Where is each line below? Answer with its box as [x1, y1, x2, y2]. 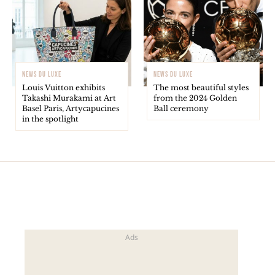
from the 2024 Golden [153, 93, 237, 103]
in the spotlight [22, 114, 79, 123]
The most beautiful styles [153, 82, 249, 92]
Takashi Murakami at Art [22, 93, 116, 103]
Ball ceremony [153, 103, 209, 113]
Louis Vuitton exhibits [22, 82, 105, 92]
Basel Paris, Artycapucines [22, 103, 119, 113]
